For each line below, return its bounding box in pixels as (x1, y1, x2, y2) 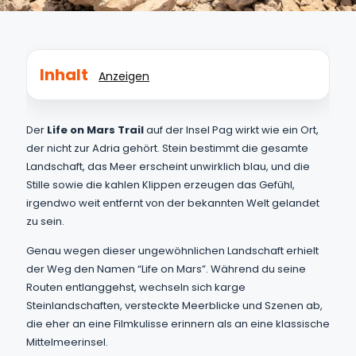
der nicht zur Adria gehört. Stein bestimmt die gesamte (26, 141, 308, 156)
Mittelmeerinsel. (26, 335, 108, 350)
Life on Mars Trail (47, 122, 144, 137)
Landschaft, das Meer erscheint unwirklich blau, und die (26, 159, 310, 174)
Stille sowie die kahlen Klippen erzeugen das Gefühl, (26, 177, 295, 192)
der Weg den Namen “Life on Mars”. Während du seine (26, 261, 306, 277)
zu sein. (26, 214, 64, 229)
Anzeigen (99, 68, 149, 84)
